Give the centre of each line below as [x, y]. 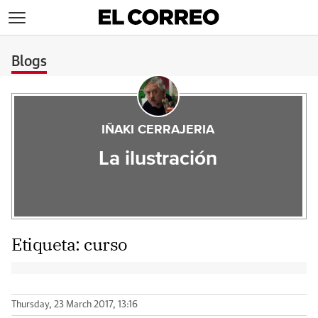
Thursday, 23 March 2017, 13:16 [75, 305]
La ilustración [158, 159]
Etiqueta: [48, 244]
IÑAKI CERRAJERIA [158, 130]
